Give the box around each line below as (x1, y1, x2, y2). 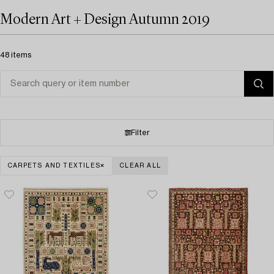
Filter (130, 129, 150, 136)
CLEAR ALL (120, 163, 161, 169)
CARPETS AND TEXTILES (8, 163, 100, 169)
